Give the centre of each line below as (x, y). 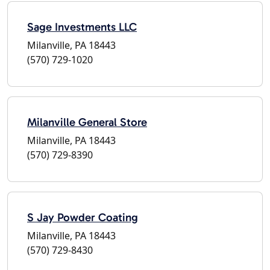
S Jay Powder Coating (83, 217)
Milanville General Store (87, 122)
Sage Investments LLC (82, 27)
